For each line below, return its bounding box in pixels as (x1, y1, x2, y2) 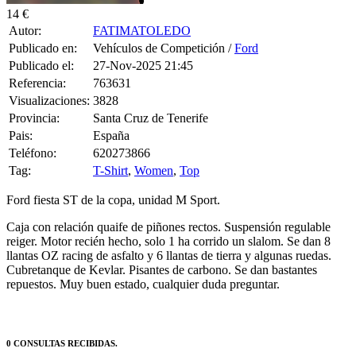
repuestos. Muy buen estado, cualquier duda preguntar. (6, 277, 280, 291)
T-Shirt (93, 163, 128, 177)
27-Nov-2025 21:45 (93, 58, 193, 72)
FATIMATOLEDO (93, 23, 191, 37)
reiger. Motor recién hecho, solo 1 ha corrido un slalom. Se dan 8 (6, 234, 331, 248)
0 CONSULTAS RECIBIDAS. (6, 338, 118, 348)
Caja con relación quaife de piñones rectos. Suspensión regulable (6, 219, 331, 234)
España (93, 128, 130, 142)
